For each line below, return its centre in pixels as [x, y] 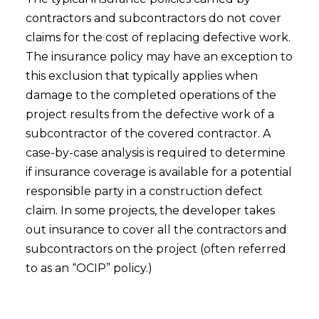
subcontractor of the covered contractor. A [148, 134]
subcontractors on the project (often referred [156, 249]
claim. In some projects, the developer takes [150, 210]
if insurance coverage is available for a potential [158, 172]
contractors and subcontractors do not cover [153, 18]
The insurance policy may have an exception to [159, 57]
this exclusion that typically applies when [141, 76]
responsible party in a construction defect [144, 191]
